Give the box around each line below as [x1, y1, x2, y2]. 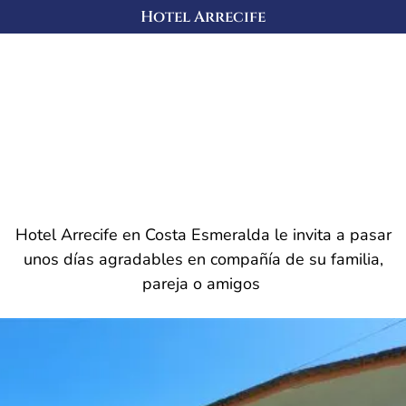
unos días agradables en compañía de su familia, [23, 248, 383, 270]
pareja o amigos [141, 273, 265, 295]
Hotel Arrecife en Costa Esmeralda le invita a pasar [14, 224, 391, 246]
